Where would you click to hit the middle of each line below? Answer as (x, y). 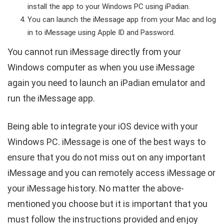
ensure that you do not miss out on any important (106, 157)
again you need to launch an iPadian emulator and (106, 82)
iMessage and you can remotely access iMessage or (111, 172)
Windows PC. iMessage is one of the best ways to (106, 141)
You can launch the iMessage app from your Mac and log (122, 19)
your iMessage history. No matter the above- (96, 188)
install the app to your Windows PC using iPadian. (109, 6)
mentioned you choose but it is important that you (107, 203)
